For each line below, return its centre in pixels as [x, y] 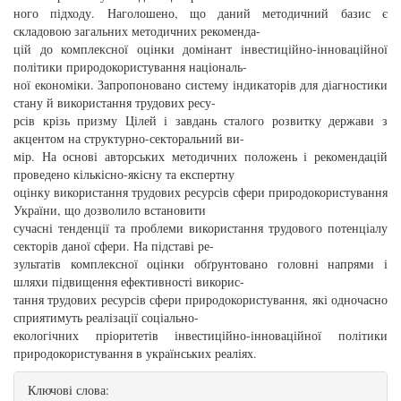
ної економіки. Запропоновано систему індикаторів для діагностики [200, 85]
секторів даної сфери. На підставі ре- [114, 246]
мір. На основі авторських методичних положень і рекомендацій [200, 157]
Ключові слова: [68, 390]
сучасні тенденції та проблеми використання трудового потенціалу [200, 228]
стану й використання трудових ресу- [115, 103]
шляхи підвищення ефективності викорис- [129, 282]
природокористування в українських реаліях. [135, 354]
